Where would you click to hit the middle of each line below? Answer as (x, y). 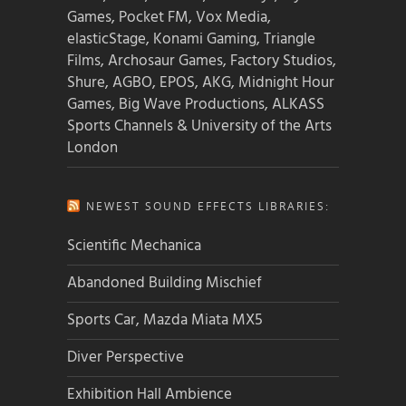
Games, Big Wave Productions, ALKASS (196, 105)
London (92, 149)
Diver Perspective (126, 358)
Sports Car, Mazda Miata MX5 (165, 321)
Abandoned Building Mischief (164, 284)
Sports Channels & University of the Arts (199, 127)
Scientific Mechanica (134, 246)
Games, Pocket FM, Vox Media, (169, 18)
